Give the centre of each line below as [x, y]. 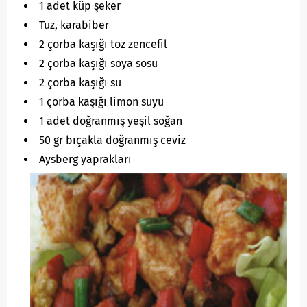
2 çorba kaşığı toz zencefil [103, 45]
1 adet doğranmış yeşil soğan [111, 121]
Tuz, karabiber [74, 25]
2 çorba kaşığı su [80, 83]
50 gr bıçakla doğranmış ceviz [112, 140]
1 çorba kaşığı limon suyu [101, 102]
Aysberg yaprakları [85, 160]
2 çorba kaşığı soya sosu [98, 64]
